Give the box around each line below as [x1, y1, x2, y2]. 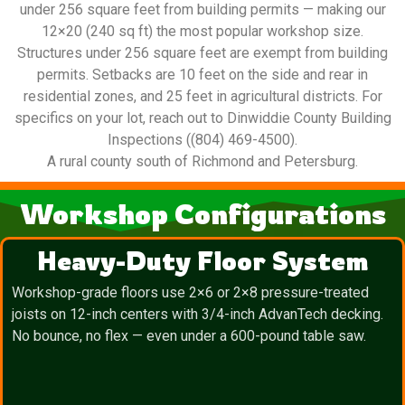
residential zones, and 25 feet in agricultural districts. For [23, 88, 382, 106]
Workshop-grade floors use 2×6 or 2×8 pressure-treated [12, 284, 369, 302]
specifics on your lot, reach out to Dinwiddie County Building [14, 109, 391, 127]
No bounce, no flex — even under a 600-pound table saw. [12, 327, 366, 345]
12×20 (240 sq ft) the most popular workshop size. [42, 23, 363, 41]
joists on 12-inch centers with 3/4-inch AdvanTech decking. [12, 306, 383, 324]
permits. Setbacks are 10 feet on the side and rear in [37, 66, 368, 84]
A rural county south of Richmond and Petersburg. [47, 153, 358, 171]
